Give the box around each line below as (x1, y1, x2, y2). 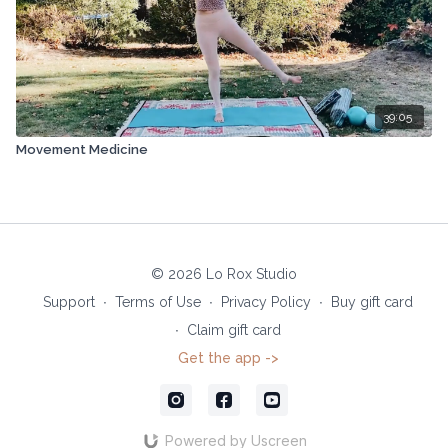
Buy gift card (331, 294, 413, 310)
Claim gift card (187, 322, 281, 338)
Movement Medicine (16, 141, 148, 157)
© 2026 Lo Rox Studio (151, 266, 297, 282)
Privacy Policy (221, 294, 311, 310)
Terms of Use (115, 294, 201, 310)
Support (43, 294, 95, 310)
